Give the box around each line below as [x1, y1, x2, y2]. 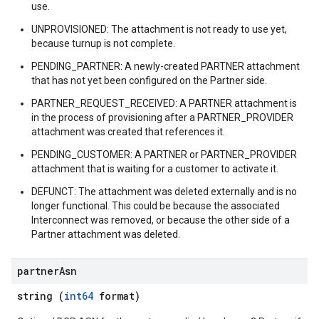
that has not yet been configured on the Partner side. [31, 75, 267, 86]
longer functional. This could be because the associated [31, 200, 280, 211]
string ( [17, 289, 64, 303]
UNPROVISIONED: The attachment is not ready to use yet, [31, 23, 287, 35]
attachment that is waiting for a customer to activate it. [31, 163, 278, 174]
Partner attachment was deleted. [31, 229, 180, 240]
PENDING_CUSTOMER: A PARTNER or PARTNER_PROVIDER [31, 149, 297, 160]
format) [93, 289, 140, 303]
